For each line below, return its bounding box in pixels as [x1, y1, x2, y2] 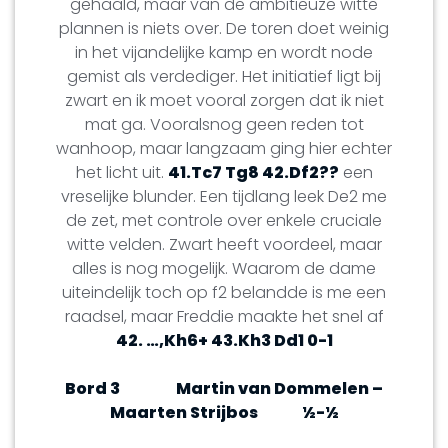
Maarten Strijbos [109, 400, 258, 424]
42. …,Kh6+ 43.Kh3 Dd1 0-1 [115, 328, 333, 352]
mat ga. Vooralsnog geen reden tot [84, 112, 364, 136]
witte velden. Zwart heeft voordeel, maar [66, 232, 382, 256]
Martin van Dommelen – [176, 376, 383, 400]
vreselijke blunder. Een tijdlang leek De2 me [61, 184, 387, 208]
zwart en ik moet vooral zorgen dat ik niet [64, 88, 384, 112]
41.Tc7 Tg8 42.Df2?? [167, 160, 339, 184]
